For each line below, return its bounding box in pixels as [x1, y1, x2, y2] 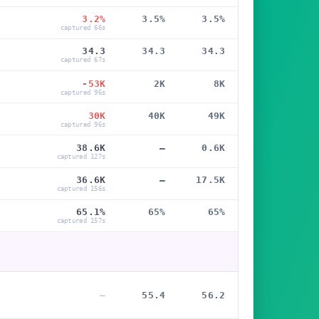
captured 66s [60, 24, 106, 32]
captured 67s [60, 56, 106, 64]
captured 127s [56, 153, 106, 161]
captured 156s [56, 185, 106, 193]
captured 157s [56, 217, 106, 225]
